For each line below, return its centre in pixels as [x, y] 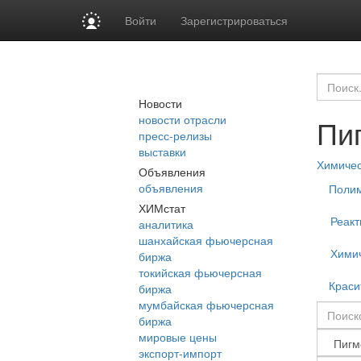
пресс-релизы [175, 135]
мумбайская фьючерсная [206, 305]
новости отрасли [183, 119]
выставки [162, 151]
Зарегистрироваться [234, 20]
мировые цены [178, 337]
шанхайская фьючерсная [206, 240]
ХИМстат [162, 208]
